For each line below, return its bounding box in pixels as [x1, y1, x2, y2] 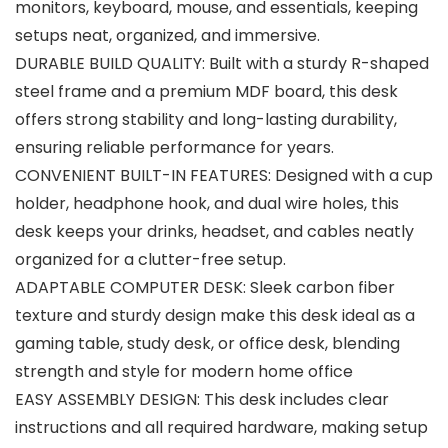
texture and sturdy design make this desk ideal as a [15, 304, 415, 327]
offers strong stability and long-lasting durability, [15, 108, 397, 131]
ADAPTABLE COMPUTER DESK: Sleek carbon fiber [15, 276, 395, 299]
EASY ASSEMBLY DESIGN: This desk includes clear [15, 388, 389, 411]
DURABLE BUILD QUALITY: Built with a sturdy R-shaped [15, 52, 429, 75]
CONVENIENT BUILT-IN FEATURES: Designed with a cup [15, 164, 433, 187]
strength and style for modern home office [15, 360, 353, 383]
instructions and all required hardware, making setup [15, 416, 428, 439]
